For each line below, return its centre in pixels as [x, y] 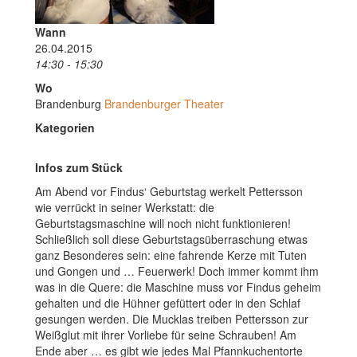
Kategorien [65, 127]
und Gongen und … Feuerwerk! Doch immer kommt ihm [177, 271]
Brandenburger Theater [164, 104]
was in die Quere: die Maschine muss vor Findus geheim [178, 287]
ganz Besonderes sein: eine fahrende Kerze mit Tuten [171, 255]
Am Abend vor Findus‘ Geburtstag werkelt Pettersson [169, 191]
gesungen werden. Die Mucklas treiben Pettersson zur [172, 319]
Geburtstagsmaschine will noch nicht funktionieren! [163, 223]
